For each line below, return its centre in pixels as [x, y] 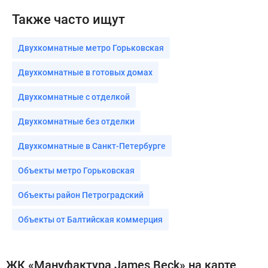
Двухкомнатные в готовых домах [85, 73]
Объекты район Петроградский [81, 195]
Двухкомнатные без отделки [76, 122]
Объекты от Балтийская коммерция [90, 220]
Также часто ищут [68, 20]
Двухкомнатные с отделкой [74, 97]
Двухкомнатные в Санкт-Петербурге [92, 146]
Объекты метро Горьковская [76, 171]
